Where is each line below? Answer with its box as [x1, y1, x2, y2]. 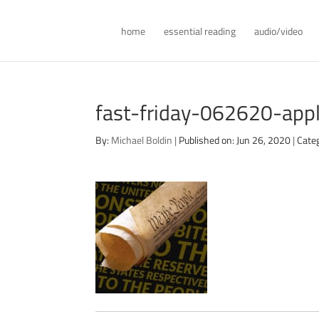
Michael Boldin [111, 132, 173, 147]
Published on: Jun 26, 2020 [179, 132, 291, 147]
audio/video [254, 23, 303, 38]
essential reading [164, 23, 236, 38]
